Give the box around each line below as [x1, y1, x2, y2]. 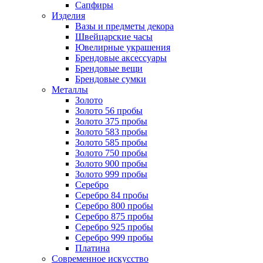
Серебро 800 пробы [75, 200, 153, 211]
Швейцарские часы [75, 31, 153, 42]
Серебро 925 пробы [75, 221, 153, 232]
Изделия [52, 10, 85, 21]
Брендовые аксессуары [75, 52, 167, 63]
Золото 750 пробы [75, 147, 147, 158]
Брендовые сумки [75, 73, 146, 84]
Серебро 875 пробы [75, 211, 153, 221]
